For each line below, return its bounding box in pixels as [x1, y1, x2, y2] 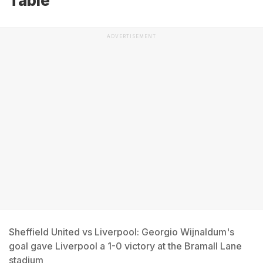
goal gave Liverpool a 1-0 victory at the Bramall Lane [9, 240, 242, 252]
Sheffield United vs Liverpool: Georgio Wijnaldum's [9, 226, 234, 238]
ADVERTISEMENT [107, 33, 156, 39]
